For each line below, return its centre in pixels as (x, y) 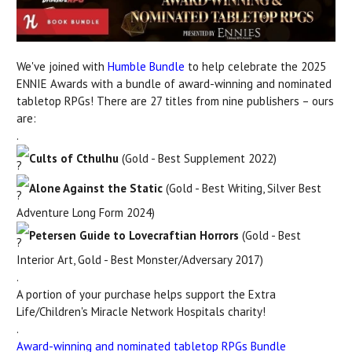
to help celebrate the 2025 (255, 66)
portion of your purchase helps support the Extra (151, 294)
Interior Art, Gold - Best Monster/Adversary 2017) (140, 259)
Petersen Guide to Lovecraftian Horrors (134, 235)
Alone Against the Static (96, 188)
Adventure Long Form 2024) (86, 212)
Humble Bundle (146, 66)
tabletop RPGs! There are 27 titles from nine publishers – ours (175, 101)
